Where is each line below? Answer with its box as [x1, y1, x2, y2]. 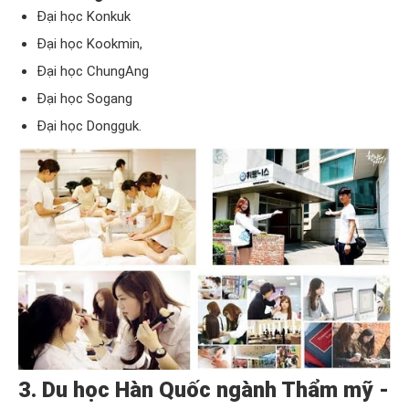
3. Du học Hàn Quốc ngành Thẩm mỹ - [18, 376, 389, 403]
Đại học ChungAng [37, 63, 149, 79]
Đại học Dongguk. [37, 118, 142, 134]
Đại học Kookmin [37, 36, 140, 52]
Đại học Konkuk [37, 8, 131, 25]
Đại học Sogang [37, 90, 132, 107]
